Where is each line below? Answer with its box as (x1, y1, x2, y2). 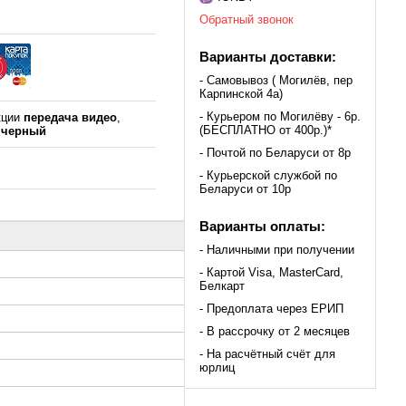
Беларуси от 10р (199, 182, 291, 197)
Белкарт (199, 279, 245, 294)
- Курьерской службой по (199, 169, 337, 183)
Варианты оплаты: (199, 218, 325, 235)
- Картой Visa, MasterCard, (199, 266, 343, 280)
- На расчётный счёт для (199, 347, 335, 362)
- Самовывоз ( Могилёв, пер (199, 73, 353, 88)
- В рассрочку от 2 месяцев (199, 324, 350, 339)
